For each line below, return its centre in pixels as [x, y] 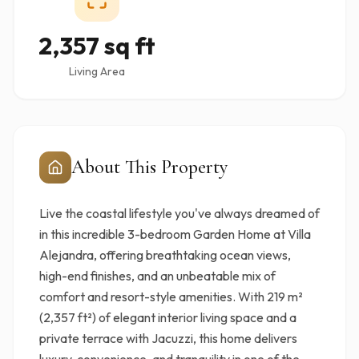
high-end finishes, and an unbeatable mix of [157, 276]
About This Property [149, 167]
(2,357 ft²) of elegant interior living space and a [168, 317]
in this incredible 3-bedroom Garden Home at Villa [175, 234]
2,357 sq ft [97, 46]
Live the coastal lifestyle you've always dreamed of [179, 213]
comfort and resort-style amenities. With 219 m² [171, 296]
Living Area [97, 71]
